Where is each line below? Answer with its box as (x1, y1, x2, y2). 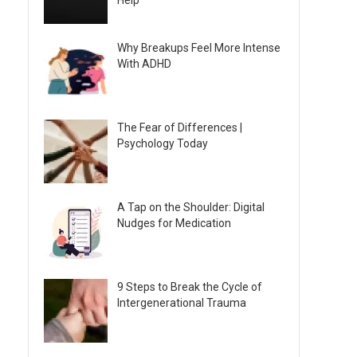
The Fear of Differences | (117, 121, 242, 134)
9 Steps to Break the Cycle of (117, 280, 262, 293)
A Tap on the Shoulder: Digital (117, 201, 265, 214)
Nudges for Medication (117, 217, 231, 229)
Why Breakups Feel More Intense (117, 41, 280, 54)
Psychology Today (117, 137, 208, 150)
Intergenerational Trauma (117, 296, 246, 309)
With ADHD (117, 57, 171, 70)
